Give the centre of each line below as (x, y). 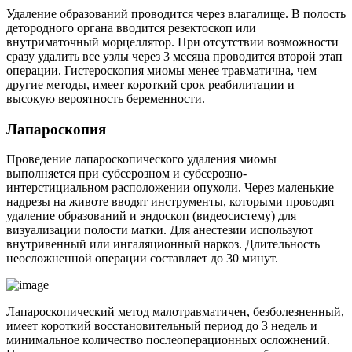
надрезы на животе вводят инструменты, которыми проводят (171, 202)
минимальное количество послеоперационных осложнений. (168, 340)
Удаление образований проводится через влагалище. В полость (176, 13)
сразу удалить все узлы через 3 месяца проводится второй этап (174, 56)
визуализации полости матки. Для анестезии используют (160, 230)
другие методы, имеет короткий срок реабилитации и (150, 84)
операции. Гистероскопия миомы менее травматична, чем (161, 70)
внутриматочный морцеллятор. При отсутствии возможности (172, 42)
